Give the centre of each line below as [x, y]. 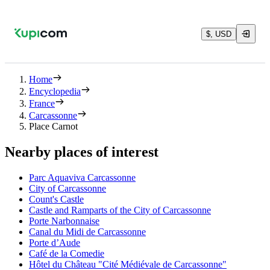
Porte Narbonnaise [64, 221]
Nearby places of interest [82, 152]
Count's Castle [56, 199]
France [42, 103]
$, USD [219, 34]
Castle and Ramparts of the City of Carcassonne [120, 210]
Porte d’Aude [55, 242]
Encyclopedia [55, 91]
